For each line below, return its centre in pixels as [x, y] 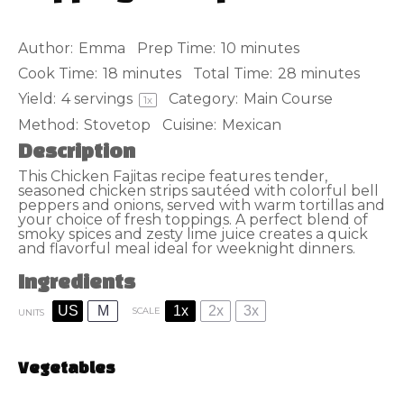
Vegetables [67, 368]
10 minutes [260, 48]
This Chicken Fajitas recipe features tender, [173, 176]
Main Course [288, 99]
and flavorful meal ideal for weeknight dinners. [187, 248]
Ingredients [77, 283]
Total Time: [233, 73]
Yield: [37, 99]
